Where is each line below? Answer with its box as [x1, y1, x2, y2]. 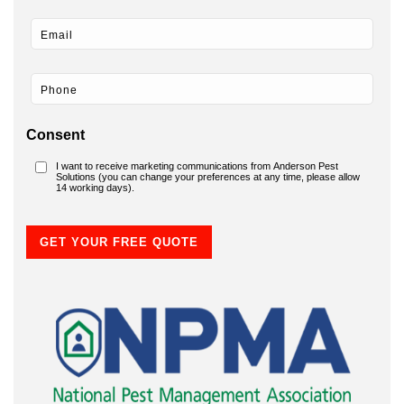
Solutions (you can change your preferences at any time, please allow [55, 171, 360, 183]
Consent [26, 127, 85, 143]
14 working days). [55, 182, 134, 194]
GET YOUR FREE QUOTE [40, 235, 198, 250]
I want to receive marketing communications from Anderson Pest [55, 161, 338, 172]
